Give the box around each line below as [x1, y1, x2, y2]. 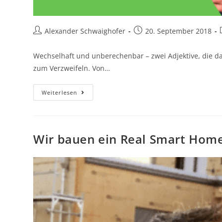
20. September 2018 [145, 26, 212, 36]
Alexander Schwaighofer [45, 26, 126, 36]
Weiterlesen [42, 89, 78, 97]
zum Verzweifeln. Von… [33, 63, 111, 73]
